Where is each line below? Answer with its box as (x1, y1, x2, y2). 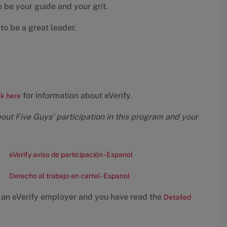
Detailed (164, 193, 191, 202)
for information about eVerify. (21, 91, 132, 101)
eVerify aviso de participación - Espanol (9, 150, 133, 159)
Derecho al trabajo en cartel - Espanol (9, 172, 130, 180)
